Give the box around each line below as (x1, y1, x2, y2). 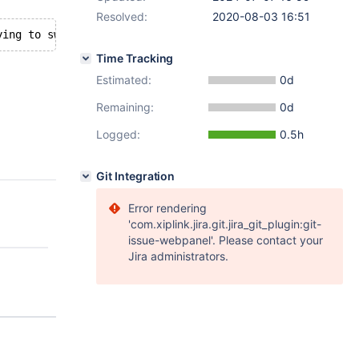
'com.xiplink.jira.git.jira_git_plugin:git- (128, 217, 321, 231)
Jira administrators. (128, 249, 228, 263)
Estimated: (96, 73, 151, 87)
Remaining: (96, 100, 154, 114)
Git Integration (96, 169, 175, 183)
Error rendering (128, 201, 207, 215)
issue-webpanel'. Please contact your (128, 233, 323, 247)
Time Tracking (96, 51, 174, 65)
